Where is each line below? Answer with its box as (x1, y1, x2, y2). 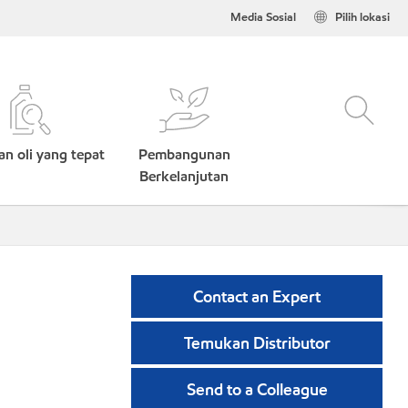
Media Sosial (230, 9, 296, 25)
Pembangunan (138, 145, 230, 164)
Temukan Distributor (183, 332, 331, 353)
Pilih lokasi (335, 9, 390, 25)
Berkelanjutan (139, 167, 229, 186)
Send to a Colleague (186, 379, 328, 400)
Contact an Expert (193, 286, 321, 307)
